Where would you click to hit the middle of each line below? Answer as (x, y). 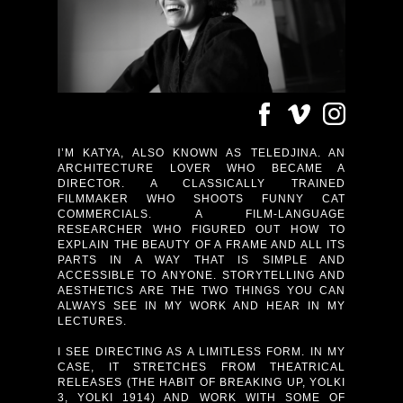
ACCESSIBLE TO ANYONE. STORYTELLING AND (201, 275)
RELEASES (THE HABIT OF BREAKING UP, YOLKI (201, 382)
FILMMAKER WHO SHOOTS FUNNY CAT (201, 199)
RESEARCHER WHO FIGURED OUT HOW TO (201, 229)
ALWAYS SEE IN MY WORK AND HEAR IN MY (201, 306)
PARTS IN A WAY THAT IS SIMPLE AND (201, 260)
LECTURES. (92, 321)
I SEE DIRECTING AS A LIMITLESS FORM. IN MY (201, 352)
